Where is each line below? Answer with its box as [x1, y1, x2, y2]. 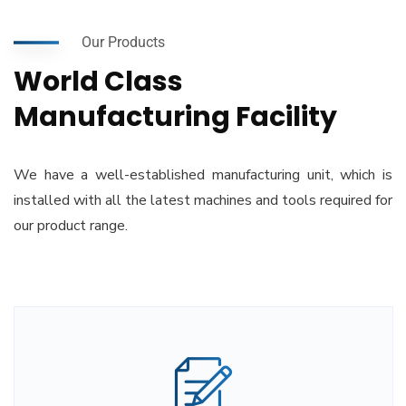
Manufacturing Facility [14, 98, 337, 137]
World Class [14, 63, 183, 101]
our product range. [14, 216, 128, 237]
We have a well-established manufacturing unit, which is [14, 165, 392, 186]
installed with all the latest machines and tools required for [14, 190, 392, 211]
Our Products [82, 34, 165, 52]
